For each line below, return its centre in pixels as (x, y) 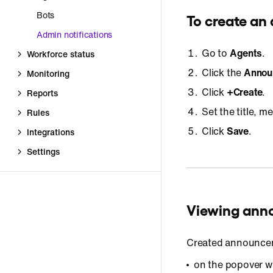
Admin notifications (75, 34)
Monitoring (48, 73)
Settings (43, 151)
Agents (246, 53)
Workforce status (61, 54)
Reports (42, 93)
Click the (223, 73)
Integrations (51, 132)
